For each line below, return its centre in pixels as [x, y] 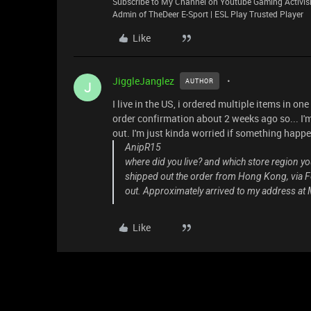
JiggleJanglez [143, 81]
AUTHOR [200, 81]
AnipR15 [143, 147]
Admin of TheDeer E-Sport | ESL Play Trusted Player [208, 14]
